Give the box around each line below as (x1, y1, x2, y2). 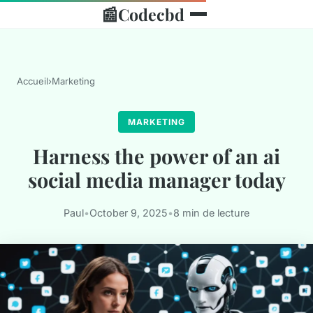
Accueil (17, 75, 48, 87)
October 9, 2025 (89, 207, 168, 219)
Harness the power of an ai (33, 143, 280, 170)
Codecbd (117, 3, 184, 25)
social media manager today (27, 166, 286, 194)
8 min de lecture (173, 207, 249, 219)
